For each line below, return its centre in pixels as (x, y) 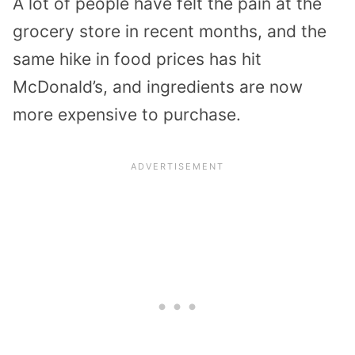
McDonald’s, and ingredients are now (158, 87)
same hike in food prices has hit (137, 59)
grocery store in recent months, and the (170, 32)
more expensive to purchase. (127, 115)
